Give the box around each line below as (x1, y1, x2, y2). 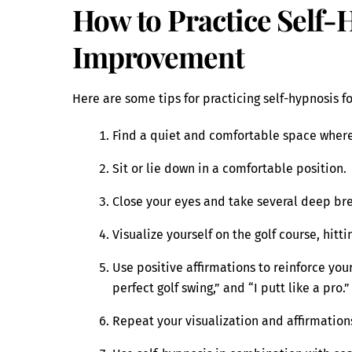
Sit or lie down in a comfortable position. (112, 161, 347, 177)
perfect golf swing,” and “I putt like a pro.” (112, 280, 350, 296)
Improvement (72, 36, 244, 75)
